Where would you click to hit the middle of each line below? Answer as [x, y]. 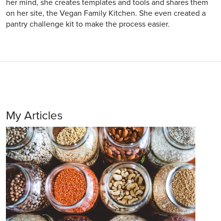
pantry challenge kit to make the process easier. [88, 24]
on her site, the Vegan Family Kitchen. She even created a [106, 13]
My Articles [34, 116]
